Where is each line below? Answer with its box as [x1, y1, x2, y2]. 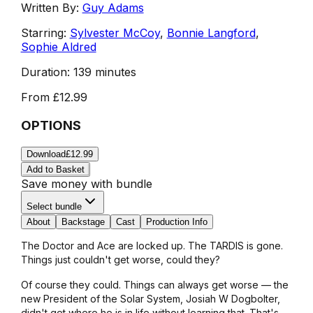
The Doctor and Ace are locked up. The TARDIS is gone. [20, 240, 283, 252]
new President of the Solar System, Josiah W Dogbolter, [20, 293, 280, 305]
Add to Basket [26, 164, 85, 175]
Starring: [20, 25, 66, 40]
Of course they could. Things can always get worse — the [20, 279, 289, 291]
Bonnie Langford [166, 25, 256, 40]
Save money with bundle [20, 177, 152, 191]
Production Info [145, 217, 208, 228]
